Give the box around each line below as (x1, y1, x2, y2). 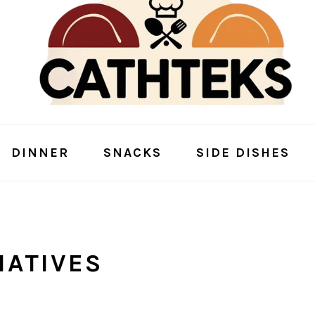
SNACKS (103, 145, 162, 160)
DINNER (11, 145, 69, 160)
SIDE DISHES (195, 145, 290, 160)
